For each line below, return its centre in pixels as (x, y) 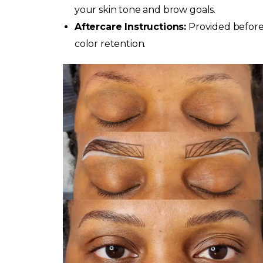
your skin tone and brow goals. (145, 9)
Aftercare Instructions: (130, 26)
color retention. (110, 43)
